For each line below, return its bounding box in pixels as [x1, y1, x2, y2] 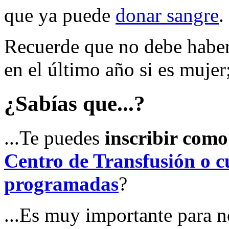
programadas [4, 172, 119, 195]
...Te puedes [4, 126, 105, 149]
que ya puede [4, 4, 116, 26]
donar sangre [116, 4, 219, 26]
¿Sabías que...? [4, 91, 145, 116]
